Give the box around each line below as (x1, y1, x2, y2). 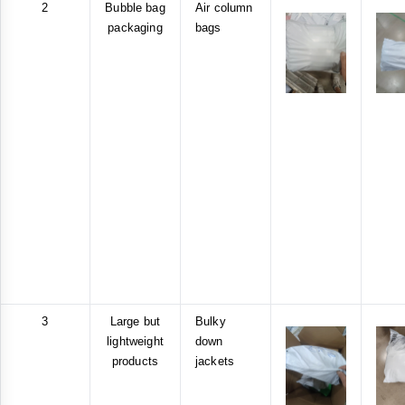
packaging (108, 20, 163, 34)
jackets (195, 353, 235, 368)
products (111, 353, 159, 368)
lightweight (107, 334, 164, 348)
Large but (109, 314, 161, 328)
